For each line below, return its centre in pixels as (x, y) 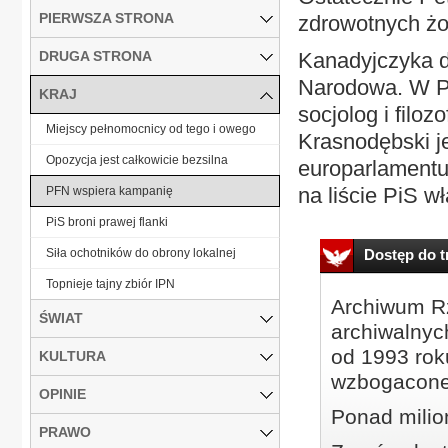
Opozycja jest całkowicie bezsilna (137, 159)
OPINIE (62, 393)
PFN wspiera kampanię (109, 190)
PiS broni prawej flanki (107, 221)
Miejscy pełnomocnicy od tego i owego (151, 128)
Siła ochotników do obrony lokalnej (141, 252)
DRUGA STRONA (95, 55)
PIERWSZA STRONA (106, 17)
